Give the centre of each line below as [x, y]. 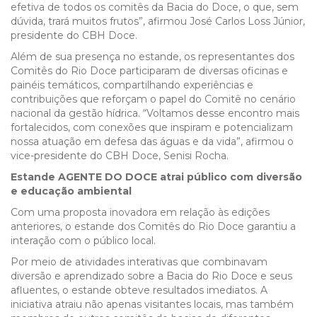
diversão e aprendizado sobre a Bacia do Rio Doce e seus [151, 276]
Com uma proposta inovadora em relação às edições [140, 212]
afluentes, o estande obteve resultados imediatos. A [139, 290]
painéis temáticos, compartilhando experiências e [132, 85]
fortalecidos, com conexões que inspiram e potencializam [152, 127]
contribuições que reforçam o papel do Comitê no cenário [153, 99]
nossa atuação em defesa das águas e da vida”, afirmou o [152, 142]
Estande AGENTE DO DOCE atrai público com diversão [156, 177]
